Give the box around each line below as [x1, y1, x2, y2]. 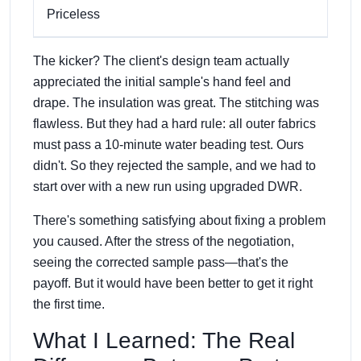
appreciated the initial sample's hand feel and [33, 74, 291, 89]
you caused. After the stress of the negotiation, [33, 234, 294, 248]
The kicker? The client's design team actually [33, 53, 289, 68]
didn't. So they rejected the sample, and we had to [33, 158, 316, 172]
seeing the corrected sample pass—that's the [33, 255, 288, 269]
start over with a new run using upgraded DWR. [33, 179, 302, 193]
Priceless [47, 6, 100, 21]
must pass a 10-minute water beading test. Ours [33, 137, 304, 151]
